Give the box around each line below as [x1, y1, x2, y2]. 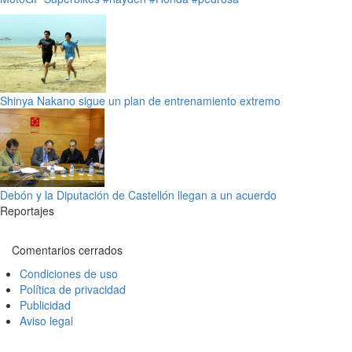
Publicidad [20, 296, 71, 313]
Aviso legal [20, 312, 73, 328]
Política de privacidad [20, 280, 126, 297]
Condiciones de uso [20, 265, 118, 281]
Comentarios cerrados [12, 241, 123, 258]
